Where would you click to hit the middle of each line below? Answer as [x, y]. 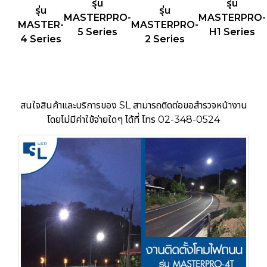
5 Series [97, 32]
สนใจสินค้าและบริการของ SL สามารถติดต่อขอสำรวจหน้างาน [133, 105]
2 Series [165, 39]
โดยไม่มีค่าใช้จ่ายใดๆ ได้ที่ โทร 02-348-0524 [133, 119]
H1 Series [232, 32]
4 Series [41, 39]
